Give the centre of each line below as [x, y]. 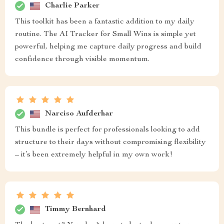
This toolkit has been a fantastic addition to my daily [105, 22]
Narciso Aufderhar [79, 114]
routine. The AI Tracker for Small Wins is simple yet [105, 34]
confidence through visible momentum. [82, 59]
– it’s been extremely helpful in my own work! [94, 155]
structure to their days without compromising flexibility [110, 142]
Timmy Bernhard [75, 209]
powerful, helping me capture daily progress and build [108, 47]
